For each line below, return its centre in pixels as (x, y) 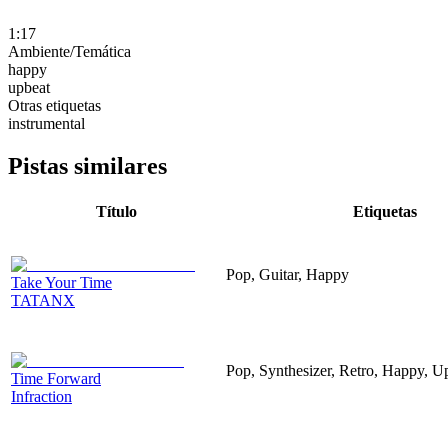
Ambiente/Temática (69, 51)
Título (116, 211)
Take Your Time (61, 282)
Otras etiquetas (54, 105)
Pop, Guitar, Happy (287, 274)
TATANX (43, 300)
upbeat (29, 87)
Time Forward (56, 378)
